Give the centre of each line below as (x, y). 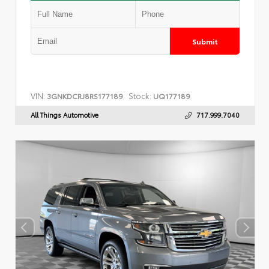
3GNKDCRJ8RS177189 (85, 95)
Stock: (140, 95)
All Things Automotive (65, 114)
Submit (205, 41)
